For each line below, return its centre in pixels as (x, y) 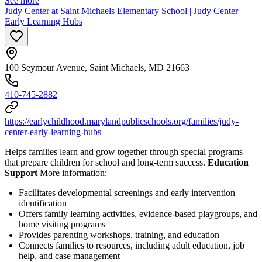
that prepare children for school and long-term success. (106, 162)
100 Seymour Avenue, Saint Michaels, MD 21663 (97, 67)
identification (43, 203)
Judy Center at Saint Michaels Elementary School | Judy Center (121, 11)
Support (21, 173)
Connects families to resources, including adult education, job (132, 245)
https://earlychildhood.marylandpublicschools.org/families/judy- (122, 121)
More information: (72, 173)
